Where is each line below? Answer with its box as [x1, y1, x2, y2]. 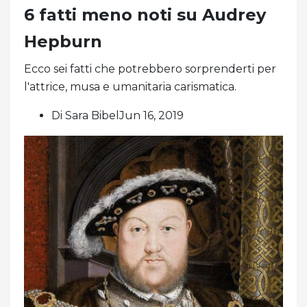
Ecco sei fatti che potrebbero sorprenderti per [24, 62, 276, 75]
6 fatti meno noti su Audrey [24, 4, 266, 25]
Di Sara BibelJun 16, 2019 [51, 108, 184, 122]
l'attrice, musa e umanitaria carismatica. [24, 79, 236, 93]
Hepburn [24, 31, 102, 51]
